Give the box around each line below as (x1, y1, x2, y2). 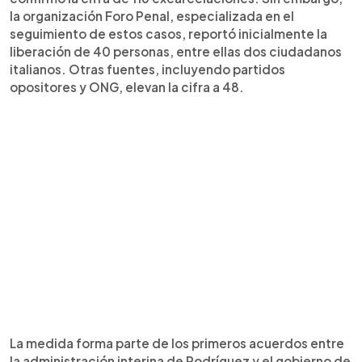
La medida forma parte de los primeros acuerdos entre (10, 335, 344, 351)
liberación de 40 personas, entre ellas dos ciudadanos (10, 44, 342, 59)
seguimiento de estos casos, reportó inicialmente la (10, 26, 327, 41)
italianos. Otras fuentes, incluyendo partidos (10, 61, 285, 77)
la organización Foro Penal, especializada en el (10, 8, 294, 23)
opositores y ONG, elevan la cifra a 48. (10, 79, 244, 95)
